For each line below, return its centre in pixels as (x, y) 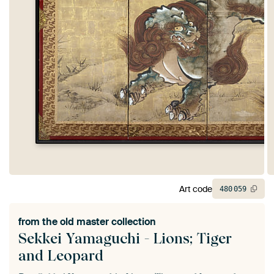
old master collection (108, 222)
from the (39, 222)
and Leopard (61, 256)
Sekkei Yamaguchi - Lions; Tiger (125, 239)
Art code (196, 189)
